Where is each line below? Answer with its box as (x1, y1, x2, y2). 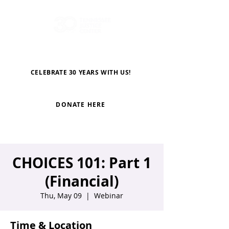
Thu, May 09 (40, 191, 82, 200)
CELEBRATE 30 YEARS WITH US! (30, 67, 131, 77)
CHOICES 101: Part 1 (12, 153, 151, 173)
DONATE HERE (56, 100, 106, 109)
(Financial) (45, 171, 119, 191)
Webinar (94, 191, 123, 200)
